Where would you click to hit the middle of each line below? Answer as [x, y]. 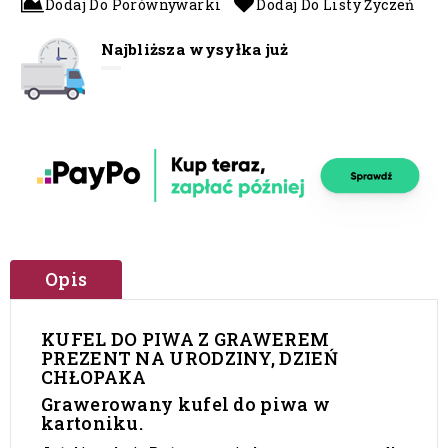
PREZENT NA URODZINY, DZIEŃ [189, 358]
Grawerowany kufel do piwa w [186, 404]
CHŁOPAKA [94, 377]
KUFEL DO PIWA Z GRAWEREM [185, 339]
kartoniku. [92, 423]
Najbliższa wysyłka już [195, 48]
